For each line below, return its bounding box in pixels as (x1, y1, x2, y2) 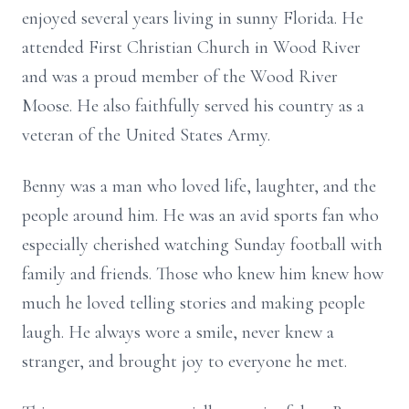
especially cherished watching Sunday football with (22, 234, 383, 256)
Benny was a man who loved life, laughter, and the (22, 175, 376, 197)
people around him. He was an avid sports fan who (22, 204, 379, 226)
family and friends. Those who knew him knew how (22, 263, 383, 285)
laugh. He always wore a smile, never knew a (22, 321, 334, 343)
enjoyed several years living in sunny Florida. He (22, 7, 363, 29)
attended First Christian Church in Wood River (22, 37, 361, 58)
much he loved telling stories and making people (22, 292, 365, 314)
